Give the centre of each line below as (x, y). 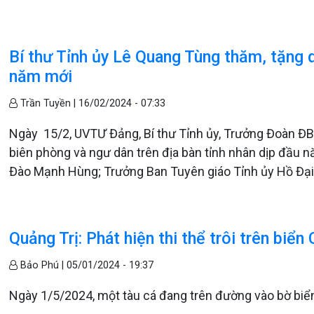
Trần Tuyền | (48, 103)
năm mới (41, 76)
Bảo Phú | (42, 265)
